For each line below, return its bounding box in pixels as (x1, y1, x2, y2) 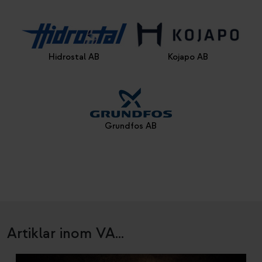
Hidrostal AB (49, 51, 100, 63)
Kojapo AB (167, 51, 208, 63)
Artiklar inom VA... (7, 224, 124, 243)
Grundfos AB (105, 120, 157, 132)
